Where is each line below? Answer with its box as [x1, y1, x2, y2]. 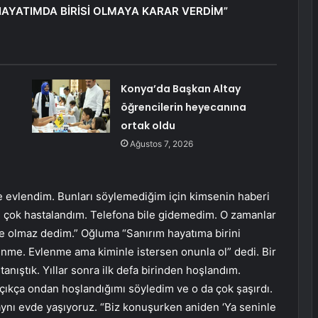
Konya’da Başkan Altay [120, 82, 241, 97]
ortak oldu [120, 119, 175, 133]
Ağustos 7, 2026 [129, 138, 193, 150]
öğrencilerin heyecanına [120, 100, 246, 115]
